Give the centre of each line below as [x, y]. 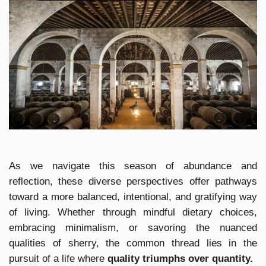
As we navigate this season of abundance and [133, 166]
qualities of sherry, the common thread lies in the [133, 243]
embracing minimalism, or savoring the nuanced [133, 228]
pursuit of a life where [58, 259]
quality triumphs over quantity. [180, 259]
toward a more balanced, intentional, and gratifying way [133, 197]
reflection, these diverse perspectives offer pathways [133, 182]
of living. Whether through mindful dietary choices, [133, 213]
